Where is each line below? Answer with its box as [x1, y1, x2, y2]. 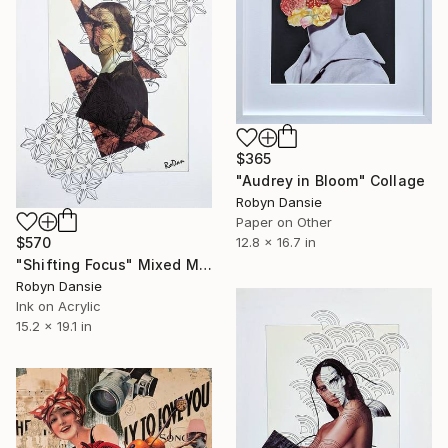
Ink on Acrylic [16, 298, 101, 315]
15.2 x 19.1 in [16, 318, 92, 335]
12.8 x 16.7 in [236, 233, 316, 250]
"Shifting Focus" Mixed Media [198, 256, 212, 274]
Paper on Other [236, 213, 332, 230]
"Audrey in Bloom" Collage [236, 171, 425, 189]
